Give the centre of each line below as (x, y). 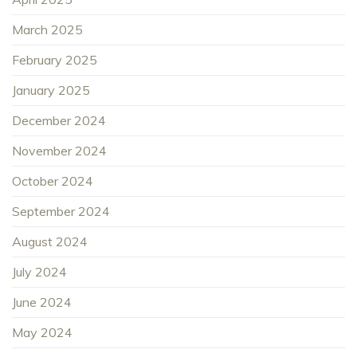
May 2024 (42, 333)
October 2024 (53, 181)
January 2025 (51, 90)
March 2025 (47, 30)
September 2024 (61, 212)
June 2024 (42, 302)
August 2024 (50, 242)
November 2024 (59, 151)
